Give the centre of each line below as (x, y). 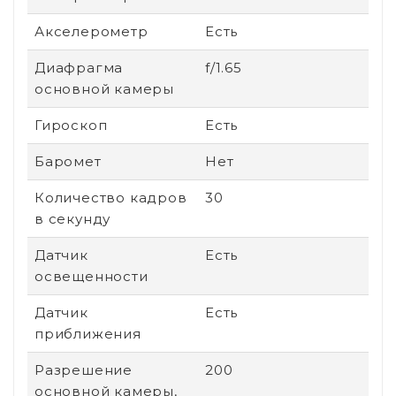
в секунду (73, 218)
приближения (88, 333)
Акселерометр (91, 31)
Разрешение (84, 369)
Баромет (68, 161)
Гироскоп (71, 125)
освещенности (91, 276)
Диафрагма (79, 67)
